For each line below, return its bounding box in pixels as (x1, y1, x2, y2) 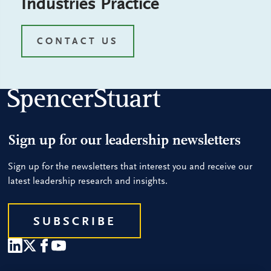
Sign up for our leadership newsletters (8, 134, 241, 149)
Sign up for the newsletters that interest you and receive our (8, 162, 253, 172)
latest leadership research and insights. (8, 177, 168, 187)
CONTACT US (37, 36, 119, 47)
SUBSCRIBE (33, 216, 116, 229)
